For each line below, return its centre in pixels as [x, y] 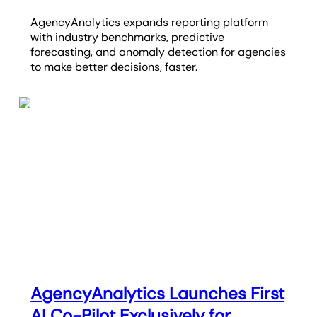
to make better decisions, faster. [114, 67]
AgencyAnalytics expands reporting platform [150, 22]
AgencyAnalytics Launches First [158, 293]
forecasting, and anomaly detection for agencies [158, 52]
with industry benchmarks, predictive [128, 37]
